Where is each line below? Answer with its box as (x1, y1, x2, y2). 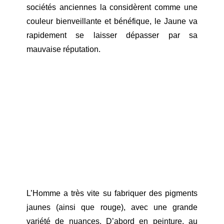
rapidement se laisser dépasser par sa (26, 31, 198, 39)
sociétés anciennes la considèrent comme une (26, 3, 198, 11)
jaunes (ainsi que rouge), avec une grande (26, 202, 198, 211)
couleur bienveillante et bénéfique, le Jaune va (26, 17, 198, 25)
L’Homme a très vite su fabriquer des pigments (26, 188, 198, 197)
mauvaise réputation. (26, 45, 100, 53)
